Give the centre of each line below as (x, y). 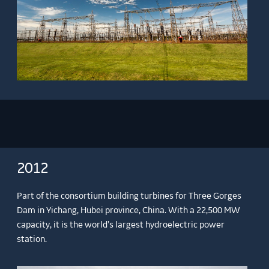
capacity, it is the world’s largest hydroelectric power (121, 225)
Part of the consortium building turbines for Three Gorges (129, 196)
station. (32, 239)
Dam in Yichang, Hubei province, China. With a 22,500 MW (129, 210)
